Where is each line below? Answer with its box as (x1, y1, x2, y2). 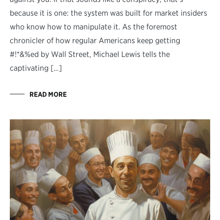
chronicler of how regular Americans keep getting (10, 35, 180, 45)
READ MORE (29, 90, 67, 98)
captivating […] (10, 63, 62, 73)
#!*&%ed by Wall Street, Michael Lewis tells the (10, 49, 170, 59)
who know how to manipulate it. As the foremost (10, 22, 177, 31)
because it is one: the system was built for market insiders (10, 8, 207, 18)
